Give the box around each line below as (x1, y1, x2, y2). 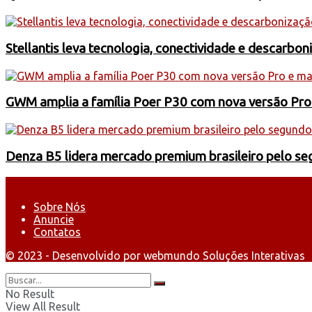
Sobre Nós (33, 201, 86, 214)
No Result (6, 288, 54, 301)
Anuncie (33, 213, 74, 226)
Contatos (33, 226, 81, 239)
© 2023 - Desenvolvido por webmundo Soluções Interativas (6, 249, 305, 263)
